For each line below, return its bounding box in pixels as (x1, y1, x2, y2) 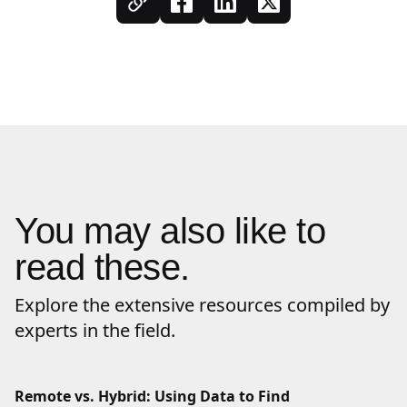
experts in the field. (15, 317, 175, 342)
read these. (15, 246, 190, 287)
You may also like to (15, 210, 325, 251)
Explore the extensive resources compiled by (15, 292, 390, 317)
